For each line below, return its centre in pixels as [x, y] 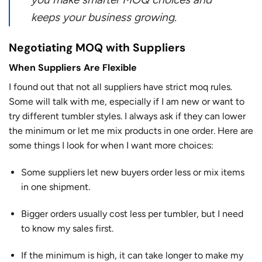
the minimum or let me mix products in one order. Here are [131, 131]
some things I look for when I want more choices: [111, 146]
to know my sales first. [67, 228]
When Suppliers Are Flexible [73, 68]
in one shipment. [55, 187]
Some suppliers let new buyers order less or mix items [132, 172]
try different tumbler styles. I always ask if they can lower [127, 116]
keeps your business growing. [104, 17]
